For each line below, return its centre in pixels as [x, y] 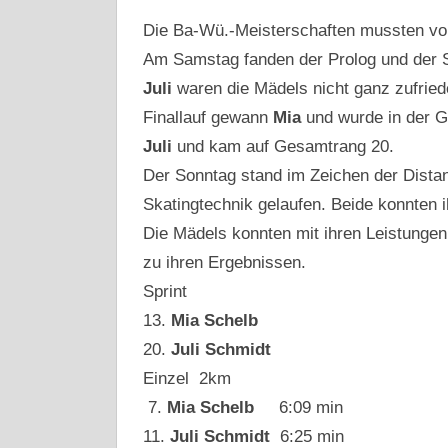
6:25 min [311, 436]
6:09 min [303, 407]
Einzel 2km [186, 378]
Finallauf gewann [207, 117]
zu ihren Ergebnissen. [224, 262]
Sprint [164, 291]
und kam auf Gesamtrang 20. [285, 146]
